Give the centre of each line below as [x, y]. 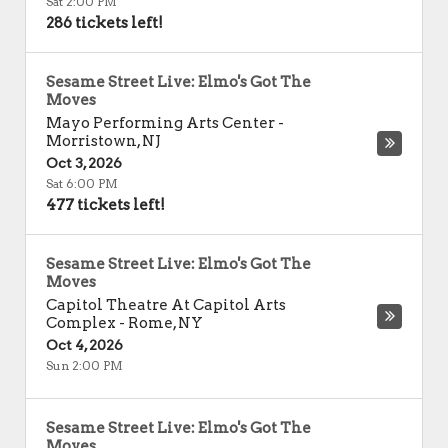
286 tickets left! [104, 23]
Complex [81, 323]
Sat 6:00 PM [82, 183]
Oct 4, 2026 [84, 345]
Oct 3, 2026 [84, 163]
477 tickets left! [105, 205]
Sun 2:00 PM [84, 365]
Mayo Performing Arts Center [160, 123]
